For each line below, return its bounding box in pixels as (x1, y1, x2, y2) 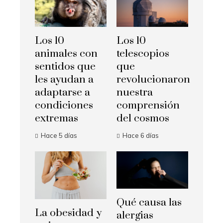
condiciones (35, 99, 93, 112)
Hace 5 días (41, 131, 77, 140)
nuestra (116, 86, 153, 100)
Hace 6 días (122, 131, 159, 140)
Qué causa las (116, 196, 182, 210)
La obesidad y (35, 207, 102, 220)
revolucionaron (116, 73, 190, 87)
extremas (35, 112, 78, 125)
